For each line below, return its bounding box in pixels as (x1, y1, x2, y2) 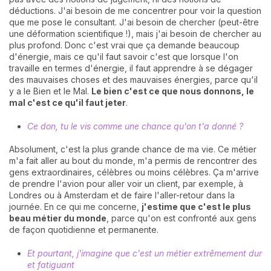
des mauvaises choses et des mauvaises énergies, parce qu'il (9, 74, 258, 85)
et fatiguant (27, 259, 74, 270)
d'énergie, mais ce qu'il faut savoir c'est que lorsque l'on (9, 51, 238, 62)
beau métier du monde (9, 212, 106, 223)
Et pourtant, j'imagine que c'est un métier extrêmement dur (27, 247, 262, 258)
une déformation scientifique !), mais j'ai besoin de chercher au (9, 28, 261, 39)
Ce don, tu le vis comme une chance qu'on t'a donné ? (27, 121, 243, 132)
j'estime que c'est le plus (142, 201, 251, 212)
